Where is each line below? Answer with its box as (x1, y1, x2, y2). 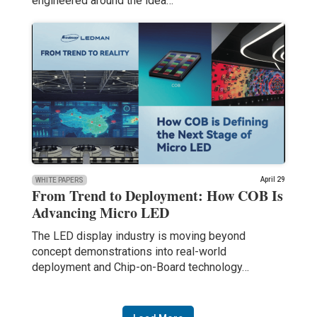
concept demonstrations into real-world (31, 244, 226, 258)
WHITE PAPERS (35, 175, 83, 184)
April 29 (260, 175, 286, 183)
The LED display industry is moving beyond (31, 229, 246, 243)
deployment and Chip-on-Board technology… (31, 260, 249, 274)
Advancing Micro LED (31, 202, 169, 223)
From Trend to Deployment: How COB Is (31, 185, 283, 206)
